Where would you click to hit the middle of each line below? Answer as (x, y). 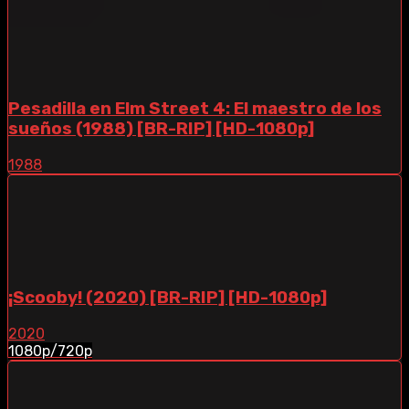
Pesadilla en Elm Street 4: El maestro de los (195, 109)
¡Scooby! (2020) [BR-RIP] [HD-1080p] (168, 297)
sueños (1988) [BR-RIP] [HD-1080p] (161, 129)
